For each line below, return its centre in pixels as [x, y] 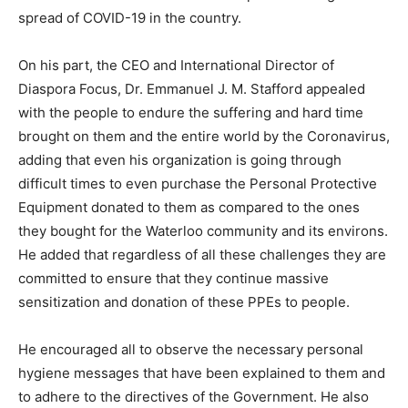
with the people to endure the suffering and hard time [191, 113]
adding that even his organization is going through [180, 160]
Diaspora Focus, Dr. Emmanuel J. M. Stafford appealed [192, 89]
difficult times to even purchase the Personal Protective [198, 184]
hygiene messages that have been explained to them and [202, 373]
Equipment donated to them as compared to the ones [189, 208]
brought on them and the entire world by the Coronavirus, [204, 137]
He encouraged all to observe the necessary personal [191, 350]
